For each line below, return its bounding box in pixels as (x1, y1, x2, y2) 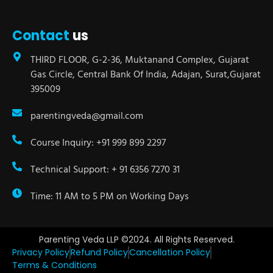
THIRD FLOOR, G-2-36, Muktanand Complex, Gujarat (30, 52, 249, 66)
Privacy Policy (12, 246, 69, 258)
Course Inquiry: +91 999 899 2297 (30, 135, 166, 149)
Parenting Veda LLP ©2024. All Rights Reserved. (38, 233, 235, 246)
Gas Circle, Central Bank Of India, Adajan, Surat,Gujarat (30, 66, 261, 81)
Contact (12, 26, 69, 45)
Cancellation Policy (129, 246, 210, 258)
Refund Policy (71, 246, 128, 258)
